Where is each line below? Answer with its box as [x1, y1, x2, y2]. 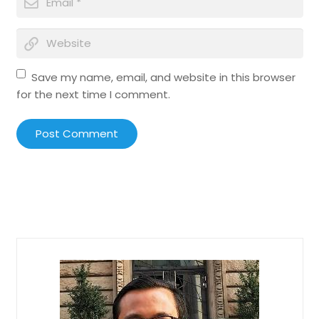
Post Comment [35, 126, 118, 141]
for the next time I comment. [16, 86, 170, 102]
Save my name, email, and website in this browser [31, 69, 296, 85]
